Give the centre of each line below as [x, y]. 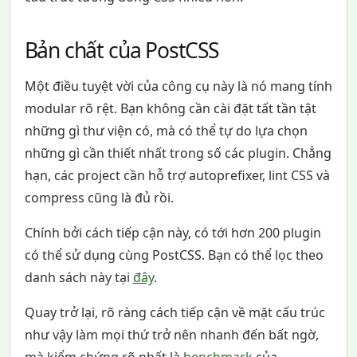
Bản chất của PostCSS [121, 50]
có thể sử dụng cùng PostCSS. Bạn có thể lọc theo [174, 255]
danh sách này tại [78, 277]
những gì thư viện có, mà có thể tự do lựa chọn [166, 130]
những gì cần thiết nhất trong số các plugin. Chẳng [178, 153]
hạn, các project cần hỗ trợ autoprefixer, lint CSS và [177, 175]
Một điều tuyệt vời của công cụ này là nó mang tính [178, 86]
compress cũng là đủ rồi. [99, 197]
